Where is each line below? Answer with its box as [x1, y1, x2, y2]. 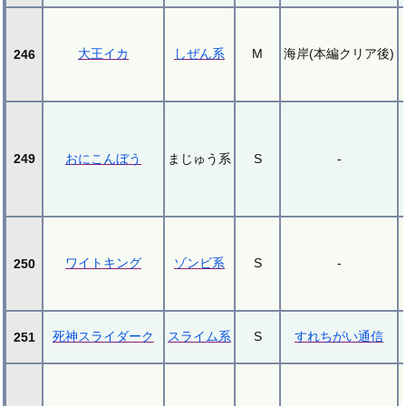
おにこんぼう [65, 150, 141, 166]
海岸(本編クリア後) [284, 45, 394, 61]
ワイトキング [65, 255, 141, 270]
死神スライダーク [53, 328, 154, 343]
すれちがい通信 [295, 328, 383, 343]
